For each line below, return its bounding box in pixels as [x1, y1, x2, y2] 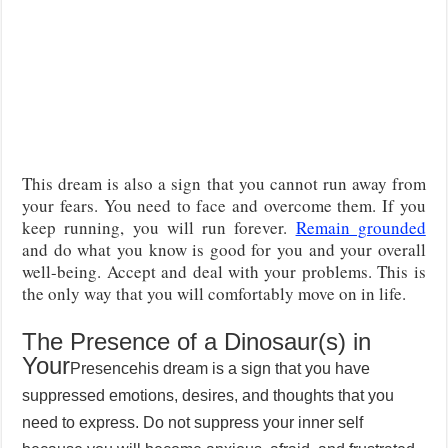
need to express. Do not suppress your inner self [22, 413, 364, 431]
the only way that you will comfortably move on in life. [22, 281, 407, 305]
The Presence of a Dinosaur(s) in [22, 327, 372, 355]
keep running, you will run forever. [22, 215, 296, 239]
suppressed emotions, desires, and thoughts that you [22, 386, 395, 404]
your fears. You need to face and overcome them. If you [22, 193, 426, 217]
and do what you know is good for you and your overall [22, 237, 426, 261]
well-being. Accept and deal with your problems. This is [22, 259, 426, 283]
